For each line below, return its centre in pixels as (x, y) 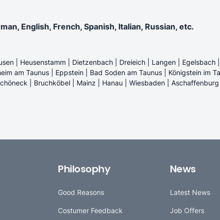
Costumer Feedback (91, 210)
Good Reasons (81, 192)
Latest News (190, 192)
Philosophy (84, 169)
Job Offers (187, 210)
